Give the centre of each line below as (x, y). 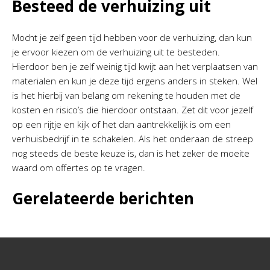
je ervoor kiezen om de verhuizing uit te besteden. (116, 52)
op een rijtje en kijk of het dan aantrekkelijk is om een (121, 124)
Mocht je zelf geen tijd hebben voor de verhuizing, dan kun (132, 38)
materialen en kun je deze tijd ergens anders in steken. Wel (135, 81)
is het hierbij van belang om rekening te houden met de (126, 96)
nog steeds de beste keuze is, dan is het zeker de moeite (131, 153)
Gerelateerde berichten (103, 199)
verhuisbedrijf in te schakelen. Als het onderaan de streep (133, 139)
